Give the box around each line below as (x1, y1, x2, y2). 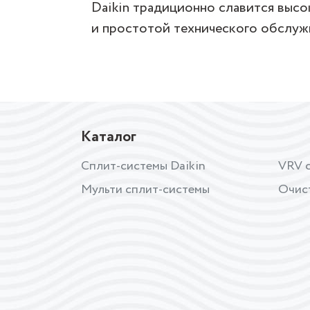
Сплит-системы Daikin (81, 157, 206, 175)
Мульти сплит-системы (81, 181, 210, 199)
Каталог (81, 126, 136, 148)
